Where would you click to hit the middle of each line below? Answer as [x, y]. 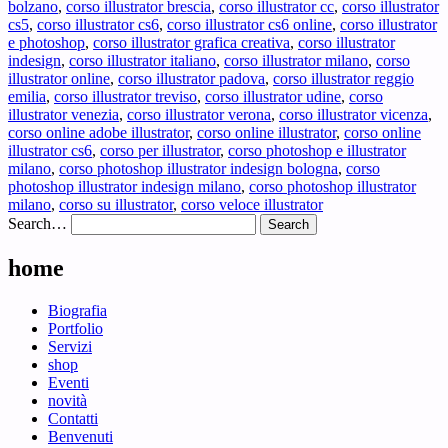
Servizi [70, 346]
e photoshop [46, 42]
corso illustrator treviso [125, 96]
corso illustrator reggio [343, 78]
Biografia [77, 310]
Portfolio [75, 328]
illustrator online [59, 78]
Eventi [68, 382]
